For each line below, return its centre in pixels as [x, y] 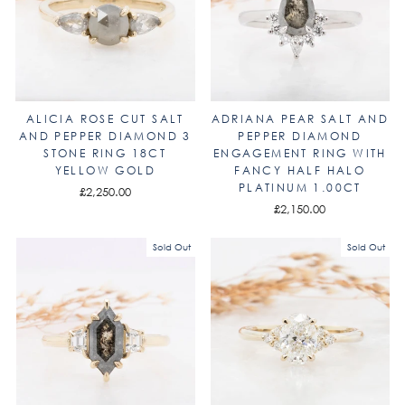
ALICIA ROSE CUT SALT [105, 118]
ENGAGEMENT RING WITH [300, 153]
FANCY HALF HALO [300, 170]
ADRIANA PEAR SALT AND [300, 118]
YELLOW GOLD [105, 170]
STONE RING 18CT [105, 153]
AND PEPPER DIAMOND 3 [105, 136]
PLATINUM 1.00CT [300, 187]
